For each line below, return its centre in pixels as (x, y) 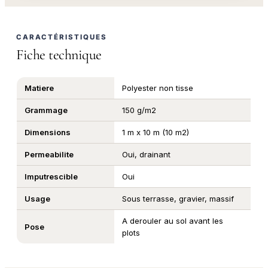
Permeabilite (49, 155)
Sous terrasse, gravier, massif (178, 199)
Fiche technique (59, 54)
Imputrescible (51, 177)
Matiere (39, 88)
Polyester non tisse (157, 88)
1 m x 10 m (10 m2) (155, 133)
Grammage (46, 110)
